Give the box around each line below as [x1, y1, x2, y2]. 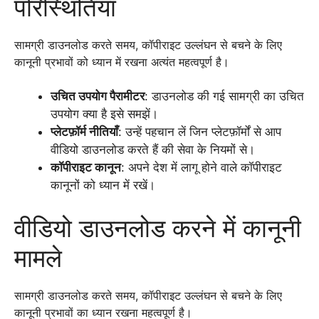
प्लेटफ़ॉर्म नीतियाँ [51, 125, 118, 139]
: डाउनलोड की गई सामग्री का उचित [145, 89, 304, 103]
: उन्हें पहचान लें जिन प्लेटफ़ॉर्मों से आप [118, 125, 281, 139]
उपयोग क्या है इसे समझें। [51, 107, 158, 121]
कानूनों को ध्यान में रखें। [51, 178, 155, 192]
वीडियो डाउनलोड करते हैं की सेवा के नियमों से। [51, 142, 255, 157]
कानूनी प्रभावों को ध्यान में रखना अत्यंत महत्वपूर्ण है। [14, 55, 229, 69]
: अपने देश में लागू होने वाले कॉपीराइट [121, 160, 282, 174]
